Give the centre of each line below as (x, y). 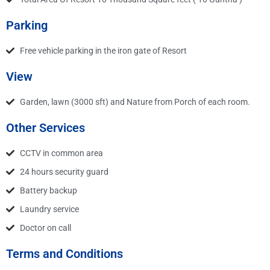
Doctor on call (45, 228)
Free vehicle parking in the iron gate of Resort (103, 50)
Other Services (46, 127)
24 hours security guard (64, 171)
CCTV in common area (61, 153)
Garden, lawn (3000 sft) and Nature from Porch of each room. (135, 102)
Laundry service (49, 209)
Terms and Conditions (64, 253)
